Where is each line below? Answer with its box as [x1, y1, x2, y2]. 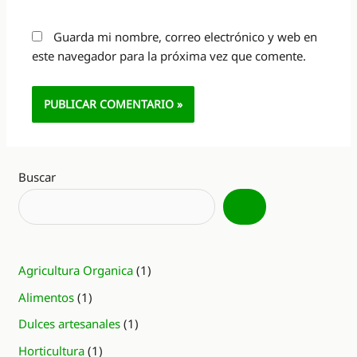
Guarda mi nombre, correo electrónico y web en [53, 29, 318, 45]
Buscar [18, 168, 57, 185]
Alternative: [32, 124, 96, 141]
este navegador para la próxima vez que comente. [32, 48, 307, 65]
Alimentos [18, 288, 75, 305]
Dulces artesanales [18, 316, 121, 332]
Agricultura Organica [18, 261, 134, 278]
